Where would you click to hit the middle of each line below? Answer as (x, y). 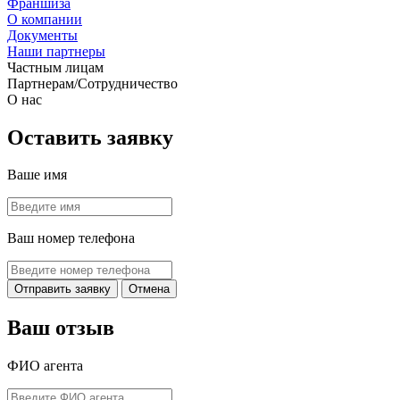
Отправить (45, 289)
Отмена (149, 289)
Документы (42, 35)
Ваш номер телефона (71, 238)
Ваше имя (37, 175)
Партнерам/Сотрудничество (92, 83)
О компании (45, 19)
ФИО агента (45, 366)
